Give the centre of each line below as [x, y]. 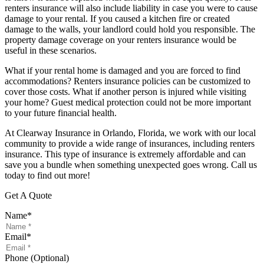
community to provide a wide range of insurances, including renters [130, 143]
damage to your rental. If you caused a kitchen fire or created [117, 18]
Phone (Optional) [37, 258]
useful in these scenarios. [51, 50]
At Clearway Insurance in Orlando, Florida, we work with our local [130, 133]
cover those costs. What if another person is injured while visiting [126, 91]
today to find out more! [47, 175]
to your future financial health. [61, 113]
